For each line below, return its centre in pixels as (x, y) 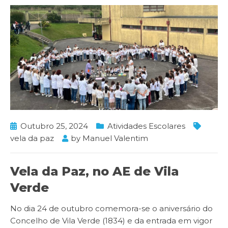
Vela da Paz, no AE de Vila (94, 172)
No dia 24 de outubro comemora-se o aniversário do (111, 209)
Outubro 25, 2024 (54, 126)
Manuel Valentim (115, 138)
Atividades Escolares (146, 126)
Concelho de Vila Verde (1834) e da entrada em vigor (111, 221)
